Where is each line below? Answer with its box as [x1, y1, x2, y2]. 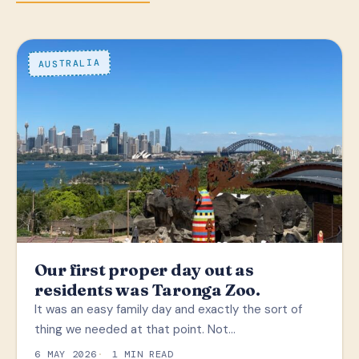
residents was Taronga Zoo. [34, 279, 261, 300]
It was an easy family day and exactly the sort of [34, 301, 303, 317]
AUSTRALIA [38, 56, 100, 71]
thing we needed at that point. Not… [34, 321, 236, 337]
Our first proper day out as [34, 259, 254, 280]
